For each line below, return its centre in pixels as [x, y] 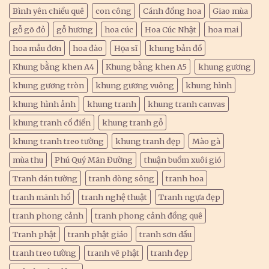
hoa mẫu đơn [37, 48]
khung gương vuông [135, 85]
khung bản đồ [175, 48]
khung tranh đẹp [148, 141]
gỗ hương [75, 29]
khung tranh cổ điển [52, 122]
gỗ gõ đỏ [29, 29]
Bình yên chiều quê [48, 11]
